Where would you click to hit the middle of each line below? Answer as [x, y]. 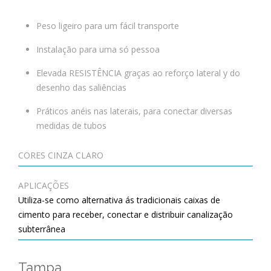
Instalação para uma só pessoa [98, 49]
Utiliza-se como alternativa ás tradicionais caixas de [119, 200]
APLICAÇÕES [44, 185]
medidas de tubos [71, 126]
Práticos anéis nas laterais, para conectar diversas [134, 111]
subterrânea [42, 229]
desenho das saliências [81, 87]
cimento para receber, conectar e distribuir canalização [126, 214]
